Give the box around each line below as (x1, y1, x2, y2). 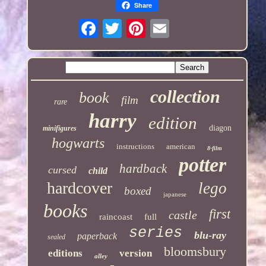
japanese (163, 190, 187, 198)
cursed (47, 163, 77, 176)
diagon (208, 123, 232, 132)
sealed (47, 232, 66, 241)
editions (47, 247, 83, 259)
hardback (119, 161, 167, 176)
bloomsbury (163, 243, 226, 259)
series (129, 224, 183, 242)
